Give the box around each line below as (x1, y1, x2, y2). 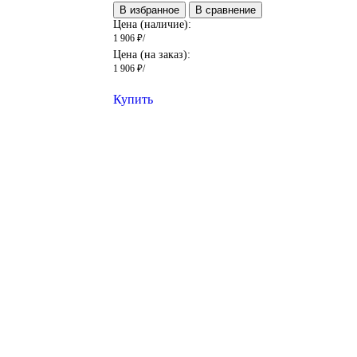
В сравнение (194, 4, 256, 17)
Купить (112, 92, 153, 107)
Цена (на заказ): (112, 49, 190, 61)
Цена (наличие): (112, 18, 191, 31)
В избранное (119, 4, 179, 17)
